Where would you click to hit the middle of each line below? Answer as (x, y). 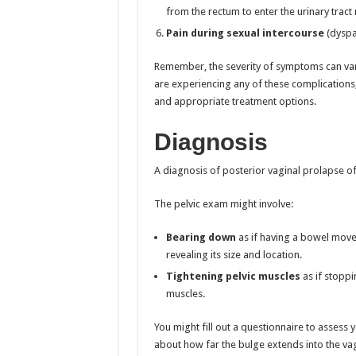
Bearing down (201, 237)
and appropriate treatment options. (235, 101)
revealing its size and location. (234, 254)
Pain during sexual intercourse (246, 33)
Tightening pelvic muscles (233, 276)
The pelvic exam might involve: (223, 203)
